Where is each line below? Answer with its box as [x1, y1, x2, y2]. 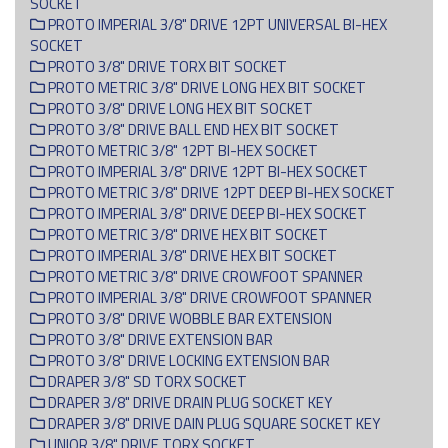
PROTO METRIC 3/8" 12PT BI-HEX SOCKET [45, 138, 318, 162]
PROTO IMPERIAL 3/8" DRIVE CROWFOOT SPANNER [45, 285, 372, 309]
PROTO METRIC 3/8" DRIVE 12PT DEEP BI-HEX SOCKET [45, 180, 395, 204]
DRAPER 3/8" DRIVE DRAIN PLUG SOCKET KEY [45, 390, 332, 414]
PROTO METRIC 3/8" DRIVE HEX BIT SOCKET [45, 222, 328, 246]
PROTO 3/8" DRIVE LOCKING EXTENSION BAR [45, 348, 330, 372]
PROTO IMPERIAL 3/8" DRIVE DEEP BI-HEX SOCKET [45, 201, 367, 225]
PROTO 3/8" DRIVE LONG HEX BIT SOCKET [45, 96, 313, 120]
